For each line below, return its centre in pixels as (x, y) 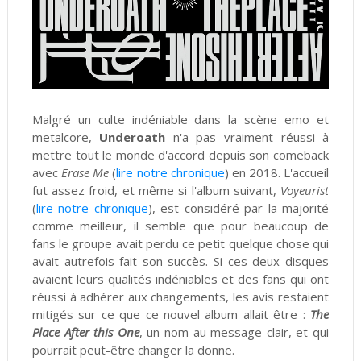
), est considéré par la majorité (239, 208)
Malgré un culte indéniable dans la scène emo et (180, 120)
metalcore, (66, 137)
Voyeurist (305, 191)
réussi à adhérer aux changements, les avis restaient (180, 297)
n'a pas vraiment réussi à (247, 137)
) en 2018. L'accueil (277, 173)
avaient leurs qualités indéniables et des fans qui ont (180, 279)
